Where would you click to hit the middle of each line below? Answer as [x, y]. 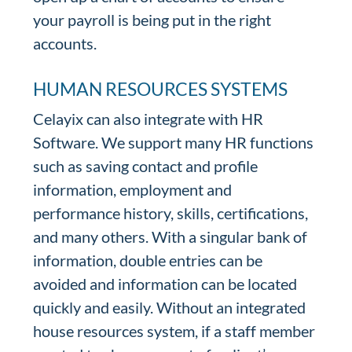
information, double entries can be [148, 260]
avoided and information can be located [165, 284]
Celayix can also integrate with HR [148, 119]
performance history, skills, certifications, [171, 213]
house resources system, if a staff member [174, 331]
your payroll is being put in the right [152, 20]
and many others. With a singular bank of [170, 236]
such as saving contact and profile [146, 166]
